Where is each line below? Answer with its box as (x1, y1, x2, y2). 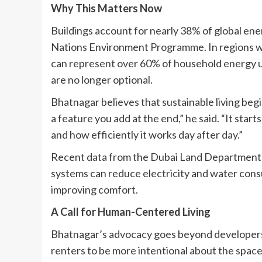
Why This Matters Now (51, 1, 162, 15)
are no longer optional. (51, 73, 153, 86)
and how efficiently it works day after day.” (51, 127, 243, 141)
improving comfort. (51, 182, 138, 196)
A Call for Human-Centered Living (51, 205, 211, 218)
